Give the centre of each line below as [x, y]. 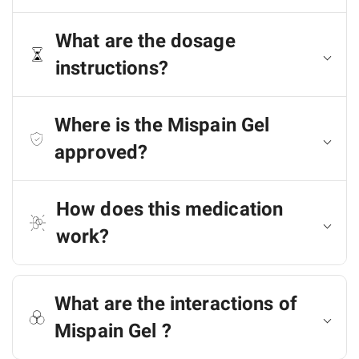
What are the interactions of [176, 304]
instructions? [112, 68]
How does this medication [169, 209]
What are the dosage [145, 41]
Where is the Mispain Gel [162, 125]
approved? [101, 152]
